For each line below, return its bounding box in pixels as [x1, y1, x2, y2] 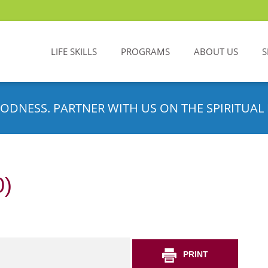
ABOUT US [194, 45, 238, 57]
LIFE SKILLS [51, 45, 97, 57]
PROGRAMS [121, 45, 170, 57]
